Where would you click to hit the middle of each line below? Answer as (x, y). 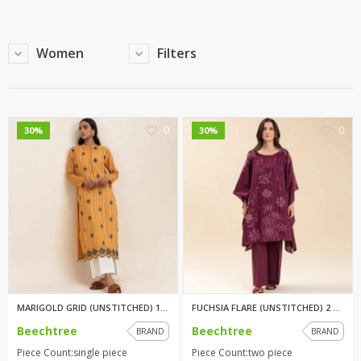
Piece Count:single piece (72, 352)
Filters (177, 53)
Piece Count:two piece (242, 352)
